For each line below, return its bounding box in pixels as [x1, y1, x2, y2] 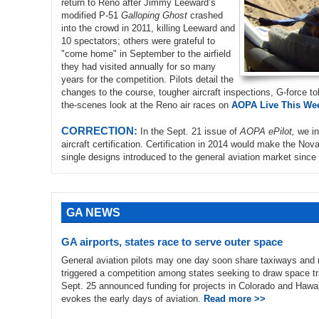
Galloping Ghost [121, 10, 187, 21]
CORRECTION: [61, 125, 137, 137]
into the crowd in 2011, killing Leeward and [61, 23, 235, 33]
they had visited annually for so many [61, 61, 216, 72]
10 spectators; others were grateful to [61, 36, 215, 46]
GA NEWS [66, 206, 120, 219]
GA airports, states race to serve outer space [61, 236, 283, 248]
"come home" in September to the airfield [61, 48, 231, 59]
